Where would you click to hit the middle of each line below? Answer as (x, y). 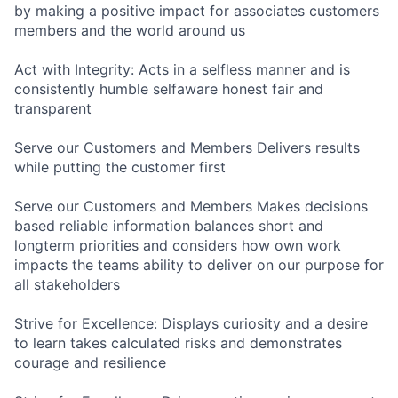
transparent (53, 108)
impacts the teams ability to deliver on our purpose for (199, 265)
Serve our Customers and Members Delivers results (187, 147)
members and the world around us (130, 30)
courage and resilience (90, 362)
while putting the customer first (120, 167)
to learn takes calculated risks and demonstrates (178, 343)
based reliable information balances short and (169, 226)
